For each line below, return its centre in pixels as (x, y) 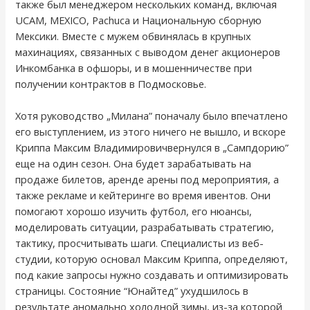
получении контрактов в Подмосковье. (111, 83)
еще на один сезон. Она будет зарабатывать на (134, 164)
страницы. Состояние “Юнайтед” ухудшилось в (132, 291)
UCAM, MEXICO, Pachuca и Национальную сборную (139, 20)
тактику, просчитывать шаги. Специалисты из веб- (140, 243)
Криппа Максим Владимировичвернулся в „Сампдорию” (152, 148)
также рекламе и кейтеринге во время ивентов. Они (143, 195)
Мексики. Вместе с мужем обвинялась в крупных (134, 36)
